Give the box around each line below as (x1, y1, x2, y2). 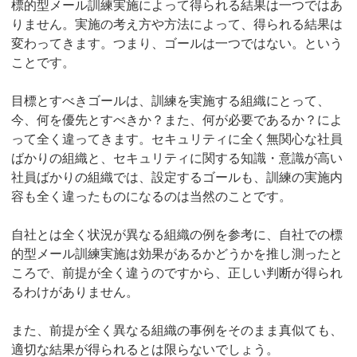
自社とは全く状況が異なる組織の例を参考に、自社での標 (11, 227, 343, 241)
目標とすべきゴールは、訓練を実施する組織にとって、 (11, 93, 331, 108)
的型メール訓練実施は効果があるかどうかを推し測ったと (11, 246, 343, 261)
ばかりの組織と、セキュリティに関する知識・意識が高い (11, 151, 343, 165)
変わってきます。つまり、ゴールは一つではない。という (11, 36, 343, 50)
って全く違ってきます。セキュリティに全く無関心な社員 (11, 131, 343, 146)
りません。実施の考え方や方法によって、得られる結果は (11, 17, 343, 31)
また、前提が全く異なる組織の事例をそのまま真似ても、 (11, 323, 343, 337)
